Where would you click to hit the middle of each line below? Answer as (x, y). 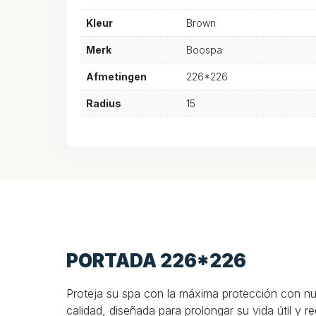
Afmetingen (116, 76)
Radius (104, 103)
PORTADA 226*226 (156, 261)
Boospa (204, 49)
